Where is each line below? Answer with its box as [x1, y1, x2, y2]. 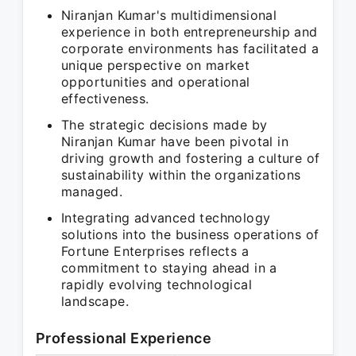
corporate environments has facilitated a [61, 41, 319, 56]
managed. [61, 184, 123, 199]
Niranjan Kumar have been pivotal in [61, 133, 288, 149]
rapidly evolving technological [61, 277, 252, 292]
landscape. [61, 293, 130, 309]
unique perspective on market [61, 57, 250, 73]
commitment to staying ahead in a [61, 260, 277, 276]
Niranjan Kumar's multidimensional [61, 7, 277, 23]
